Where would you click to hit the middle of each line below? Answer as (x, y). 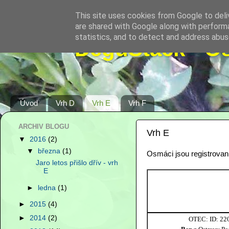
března (50, 151)
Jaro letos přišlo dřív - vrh (77, 163)
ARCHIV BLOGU (44, 127)
